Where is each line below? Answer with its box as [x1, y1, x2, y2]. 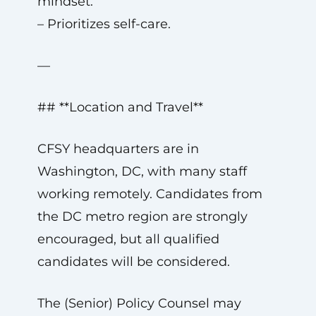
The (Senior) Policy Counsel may [37, 296, 241, 311]
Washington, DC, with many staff [37, 164, 247, 179]
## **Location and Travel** [37, 99, 203, 115]
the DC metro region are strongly [37, 209, 248, 224]
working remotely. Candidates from [37, 186, 262, 202]
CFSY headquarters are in [37, 141, 199, 157]
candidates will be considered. [37, 254, 230, 269]
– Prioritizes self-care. [37, 16, 171, 32]
